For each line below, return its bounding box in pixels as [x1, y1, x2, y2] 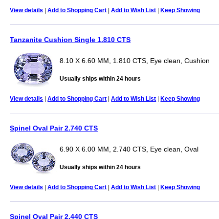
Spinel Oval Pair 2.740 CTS [10, 124, 98, 132]
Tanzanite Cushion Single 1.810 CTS [10, 35, 131, 44]
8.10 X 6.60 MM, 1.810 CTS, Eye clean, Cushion [60, 56, 210, 65]
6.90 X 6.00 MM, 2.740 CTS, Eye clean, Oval [60, 145, 199, 153]
